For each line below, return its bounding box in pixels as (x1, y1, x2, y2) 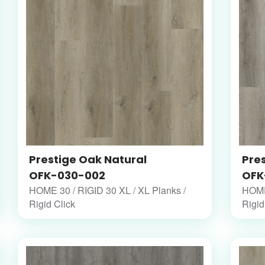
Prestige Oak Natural (28, 151, 147, 167)
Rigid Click (28, 196, 75, 211)
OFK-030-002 (28, 167, 105, 183)
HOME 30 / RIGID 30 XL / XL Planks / (28, 183, 186, 197)
